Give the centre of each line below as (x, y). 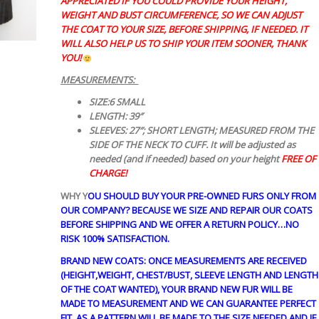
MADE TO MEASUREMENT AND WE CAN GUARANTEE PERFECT (188, 303)
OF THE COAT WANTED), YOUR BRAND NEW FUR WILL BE (176, 289)
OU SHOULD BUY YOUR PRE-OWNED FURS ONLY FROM (202, 195)
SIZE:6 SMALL (117, 102)
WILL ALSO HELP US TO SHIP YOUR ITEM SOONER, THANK (183, 44)
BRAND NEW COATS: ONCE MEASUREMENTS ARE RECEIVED (183, 260)
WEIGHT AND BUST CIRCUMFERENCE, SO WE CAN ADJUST (181, 15)
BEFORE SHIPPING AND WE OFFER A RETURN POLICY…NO (179, 224)
